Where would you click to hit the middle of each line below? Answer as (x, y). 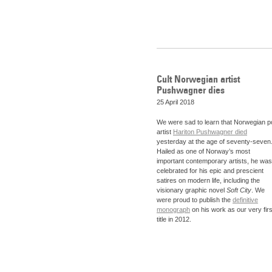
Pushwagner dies (191, 90)
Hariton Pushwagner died (210, 132)
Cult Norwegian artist (198, 79)
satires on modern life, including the (208, 181)
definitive (245, 200)
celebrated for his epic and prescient (210, 171)
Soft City (239, 190)
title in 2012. (174, 219)
